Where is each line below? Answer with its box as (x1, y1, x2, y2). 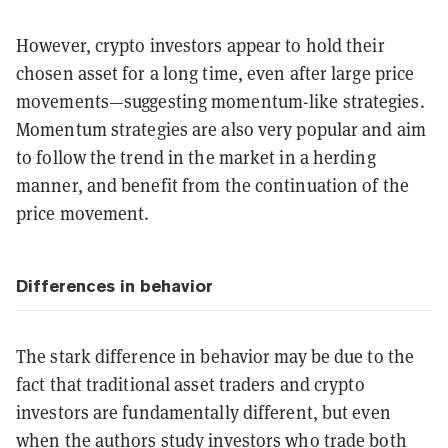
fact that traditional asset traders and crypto (16, 372, 365, 396)
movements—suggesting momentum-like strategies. (16, 89, 425, 113)
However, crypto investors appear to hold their (16, 33, 385, 57)
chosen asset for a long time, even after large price (16, 61, 415, 85)
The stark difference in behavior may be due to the (16, 344, 415, 368)
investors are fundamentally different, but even (16, 400, 391, 424)
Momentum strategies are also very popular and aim (16, 117, 426, 141)
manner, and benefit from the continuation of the (16, 173, 409, 197)
